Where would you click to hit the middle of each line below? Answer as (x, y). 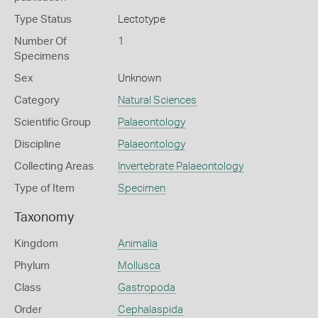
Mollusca (139, 266)
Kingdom (36, 244)
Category (37, 100)
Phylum (32, 266)
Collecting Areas (54, 166)
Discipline (38, 144)
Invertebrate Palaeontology (180, 166)
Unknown (139, 78)
